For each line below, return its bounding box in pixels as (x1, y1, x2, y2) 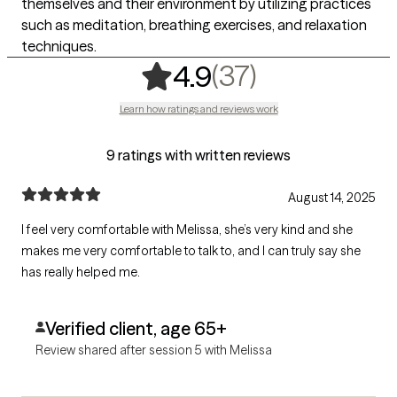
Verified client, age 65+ (44, 317, 227, 339)
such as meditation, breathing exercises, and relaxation (21, 16, 367, 34)
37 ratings (265, 58, 383, 92)
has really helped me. (21, 264, 140, 280)
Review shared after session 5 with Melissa (35, 342, 272, 358)
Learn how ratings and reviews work (119, 102, 278, 115)
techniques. (21, 37, 97, 55)
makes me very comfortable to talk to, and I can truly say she (21, 243, 361, 259)
